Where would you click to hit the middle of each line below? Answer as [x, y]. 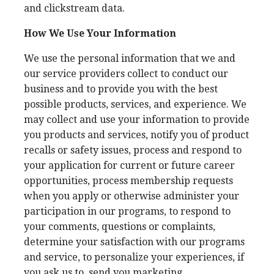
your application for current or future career [129, 165]
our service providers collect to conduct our [126, 74]
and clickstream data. [74, 8]
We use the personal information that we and [130, 58]
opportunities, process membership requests [128, 181]
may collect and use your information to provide [137, 120]
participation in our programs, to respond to [127, 211]
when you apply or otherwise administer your [131, 196]
